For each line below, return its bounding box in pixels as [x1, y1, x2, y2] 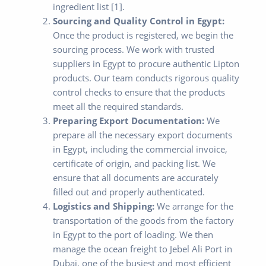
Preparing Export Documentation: [52, 115, 204, 127]
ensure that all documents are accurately [52, 172, 218, 184]
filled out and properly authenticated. [52, 186, 205, 198]
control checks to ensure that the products [52, 86, 225, 99]
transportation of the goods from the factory [52, 214, 234, 227]
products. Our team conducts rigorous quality [52, 72, 239, 84]
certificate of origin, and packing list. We [52, 157, 216, 170]
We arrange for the [154, 200, 233, 213]
